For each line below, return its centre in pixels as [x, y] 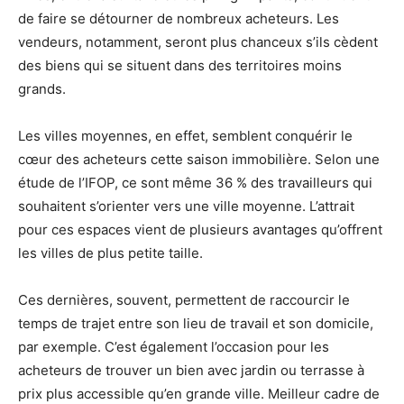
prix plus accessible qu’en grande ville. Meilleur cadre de [199, 394]
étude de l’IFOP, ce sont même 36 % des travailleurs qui [195, 183]
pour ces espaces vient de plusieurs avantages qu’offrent [200, 230]
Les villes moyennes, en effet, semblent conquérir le [185, 136]
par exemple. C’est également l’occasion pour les [174, 347]
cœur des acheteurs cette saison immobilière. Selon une [199, 159]
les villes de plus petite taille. [110, 253]
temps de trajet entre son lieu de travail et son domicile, [196, 323]
